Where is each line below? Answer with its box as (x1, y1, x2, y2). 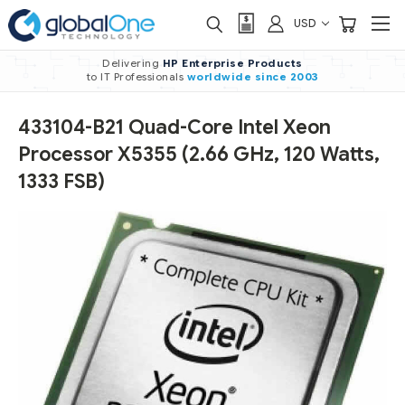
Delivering (102, 57, 163, 70)
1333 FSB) (18, 169, 105, 194)
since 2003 (254, 71, 319, 83)
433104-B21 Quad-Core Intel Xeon (18, 115, 331, 140)
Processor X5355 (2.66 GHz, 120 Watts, (18, 142, 380, 167)
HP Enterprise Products (162, 57, 303, 70)
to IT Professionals (86, 71, 187, 83)
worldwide (186, 71, 251, 83)
